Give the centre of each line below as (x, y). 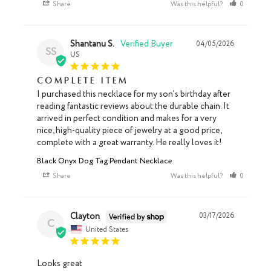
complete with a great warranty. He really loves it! (129, 143)
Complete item (83, 81)
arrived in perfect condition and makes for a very (127, 119)
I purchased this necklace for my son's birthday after (134, 95)
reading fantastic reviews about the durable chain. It (133, 107)
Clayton (85, 216)
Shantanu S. (92, 44)
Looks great (60, 263)
